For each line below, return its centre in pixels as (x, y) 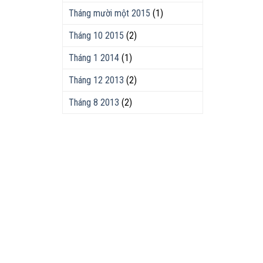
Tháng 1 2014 (94, 58)
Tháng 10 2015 (96, 36)
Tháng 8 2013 (94, 102)
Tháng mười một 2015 (109, 13)
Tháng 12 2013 (96, 80)
